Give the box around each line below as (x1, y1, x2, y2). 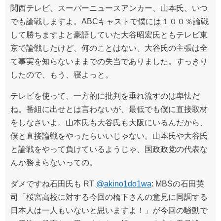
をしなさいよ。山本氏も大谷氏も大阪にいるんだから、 (10, 118, 208, 127)
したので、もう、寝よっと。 (10, 71, 113, 79)
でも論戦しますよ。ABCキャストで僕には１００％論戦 (10, 17, 209, 26)
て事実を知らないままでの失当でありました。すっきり (10, 57, 208, 66)
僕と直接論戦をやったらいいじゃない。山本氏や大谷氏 (10, 132, 208, 140)
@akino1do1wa (96, 180, 151, 188)
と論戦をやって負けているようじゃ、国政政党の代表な (10, 145, 208, 153)
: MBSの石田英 (151, 180, 204, 188)
